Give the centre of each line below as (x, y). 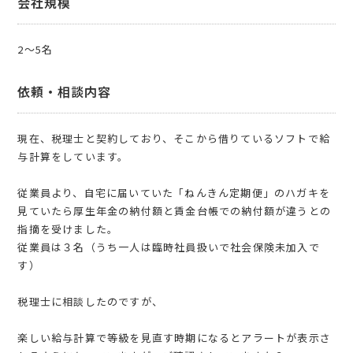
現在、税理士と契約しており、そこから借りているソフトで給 (174, 139)
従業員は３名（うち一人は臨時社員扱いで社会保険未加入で (169, 247)
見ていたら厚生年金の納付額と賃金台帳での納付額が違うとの (175, 211)
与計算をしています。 (73, 157)
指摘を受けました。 (68, 229)
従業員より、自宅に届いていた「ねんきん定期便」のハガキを (174, 193)
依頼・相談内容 (65, 92)
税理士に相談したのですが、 (91, 302)
